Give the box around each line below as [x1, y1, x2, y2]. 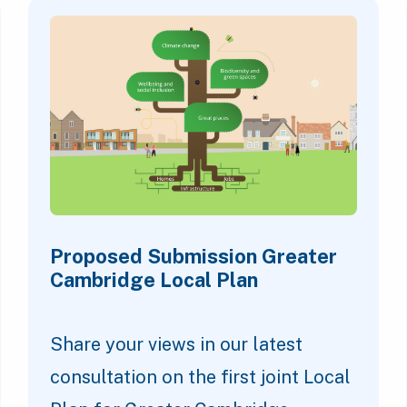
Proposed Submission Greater [50, 244, 337, 269]
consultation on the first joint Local [50, 366, 351, 389]
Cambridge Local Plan [50, 268, 258, 293]
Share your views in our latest [50, 333, 303, 356]
